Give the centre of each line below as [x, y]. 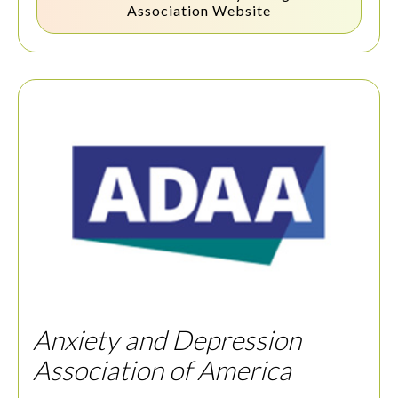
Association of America [162, 370]
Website [240, 11]
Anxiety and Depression [167, 340]
